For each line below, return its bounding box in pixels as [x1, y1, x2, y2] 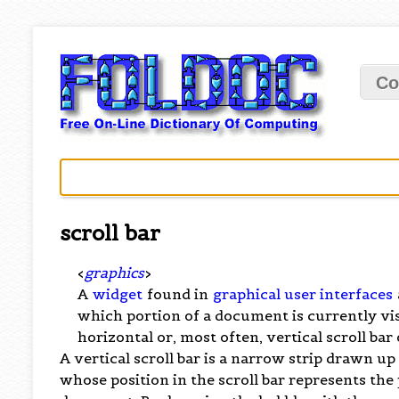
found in [143, 284, 213, 303]
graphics [85, 263, 145, 281]
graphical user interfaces [213, 284, 394, 303]
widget [93, 284, 143, 303]
